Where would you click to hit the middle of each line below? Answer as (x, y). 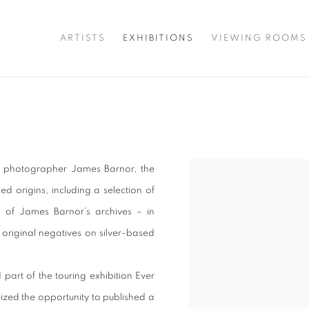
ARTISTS (82, 38)
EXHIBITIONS (158, 38)
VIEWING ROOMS (259, 38)
